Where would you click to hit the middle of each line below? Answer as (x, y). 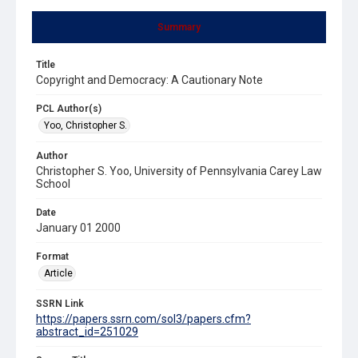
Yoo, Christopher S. (86, 125)
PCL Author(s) (69, 108)
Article (58, 273)
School (53, 183)
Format (52, 256)
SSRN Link (60, 303)
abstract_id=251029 (87, 331)
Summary (179, 27)
